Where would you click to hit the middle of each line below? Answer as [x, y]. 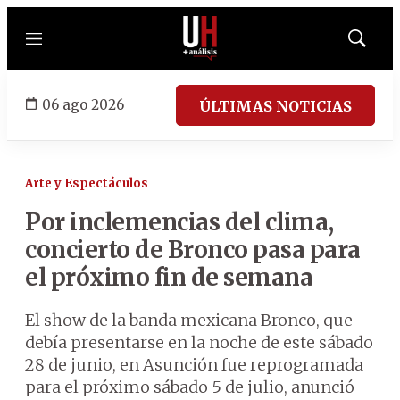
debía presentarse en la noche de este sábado [199, 342]
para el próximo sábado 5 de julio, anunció [190, 387]
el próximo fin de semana [169, 277]
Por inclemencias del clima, [179, 222]
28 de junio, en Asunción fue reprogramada [194, 365]
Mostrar [375, 44]
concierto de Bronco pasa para [193, 250]
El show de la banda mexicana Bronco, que [189, 320]
